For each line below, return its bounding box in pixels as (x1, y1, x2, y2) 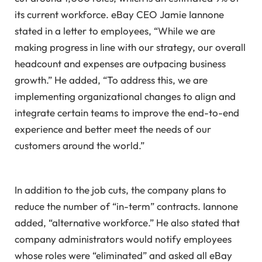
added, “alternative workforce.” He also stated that (15, 216, 240, 229)
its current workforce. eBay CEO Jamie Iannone (15, 8, 224, 20)
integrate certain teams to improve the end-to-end (15, 106, 239, 119)
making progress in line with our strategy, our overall (15, 40, 246, 53)
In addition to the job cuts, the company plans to (15, 184, 226, 196)
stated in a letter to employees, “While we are (15, 24, 215, 37)
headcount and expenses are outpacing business (15, 57, 226, 70)
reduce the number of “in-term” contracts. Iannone (15, 200, 238, 213)
